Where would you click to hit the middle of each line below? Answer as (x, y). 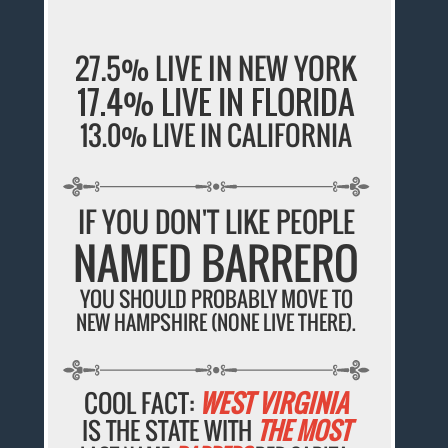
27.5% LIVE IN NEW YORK (216, 67)
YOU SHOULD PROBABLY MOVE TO (216, 298)
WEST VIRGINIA (274, 402)
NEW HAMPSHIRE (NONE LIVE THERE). (216, 321)
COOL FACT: (142, 402)
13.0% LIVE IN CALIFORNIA (216, 134)
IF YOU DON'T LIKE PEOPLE (216, 221)
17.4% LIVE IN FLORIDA (216, 101)
